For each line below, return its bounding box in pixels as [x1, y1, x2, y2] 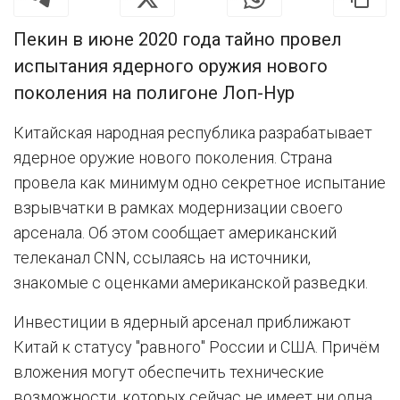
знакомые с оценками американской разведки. [13, 272, 368, 292]
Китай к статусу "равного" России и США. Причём [13, 337, 379, 356]
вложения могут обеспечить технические [13, 362, 324, 381]
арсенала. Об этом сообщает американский [13, 222, 337, 242]
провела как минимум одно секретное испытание [13, 172, 386, 192]
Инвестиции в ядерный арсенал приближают [13, 312, 351, 331]
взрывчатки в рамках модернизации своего [13, 197, 343, 217]
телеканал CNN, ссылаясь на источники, [13, 247, 311, 267]
